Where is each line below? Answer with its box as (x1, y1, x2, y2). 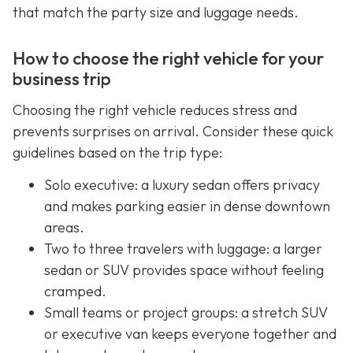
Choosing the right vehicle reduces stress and (13, 100, 297, 119)
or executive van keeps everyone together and (44, 325, 336, 344)
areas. (44, 218, 84, 237)
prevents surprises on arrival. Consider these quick (13, 121, 333, 140)
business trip (13, 68, 111, 91)
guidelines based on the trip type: (13, 143, 222, 162)
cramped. (44, 282, 106, 301)
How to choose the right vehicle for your (13, 47, 324, 70)
